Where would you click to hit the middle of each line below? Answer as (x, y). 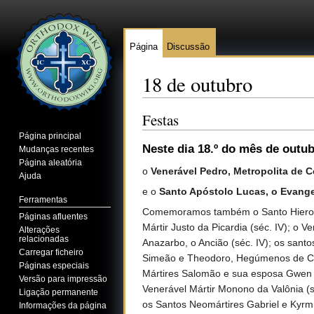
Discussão (189, 47)
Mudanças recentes (57, 149)
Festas (161, 120)
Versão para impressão (63, 279)
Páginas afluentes (54, 216)
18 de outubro (197, 84)
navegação (202, 103)
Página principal (50, 136)
